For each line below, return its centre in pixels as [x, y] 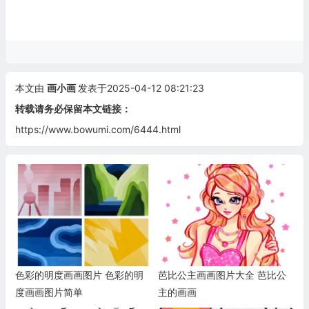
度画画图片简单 [49, 292]
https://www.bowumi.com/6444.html [98, 130]
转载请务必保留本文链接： [73, 109]
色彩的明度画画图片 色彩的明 [79, 275]
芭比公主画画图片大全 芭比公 [222, 275]
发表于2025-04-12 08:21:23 [141, 88]
